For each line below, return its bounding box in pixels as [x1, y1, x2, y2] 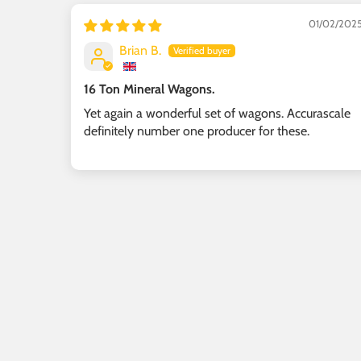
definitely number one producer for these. [84, 122, 309, 139]
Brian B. [119, 42, 161, 58]
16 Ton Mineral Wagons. [84, 81, 215, 97]
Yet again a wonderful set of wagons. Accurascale [84, 105, 351, 121]
